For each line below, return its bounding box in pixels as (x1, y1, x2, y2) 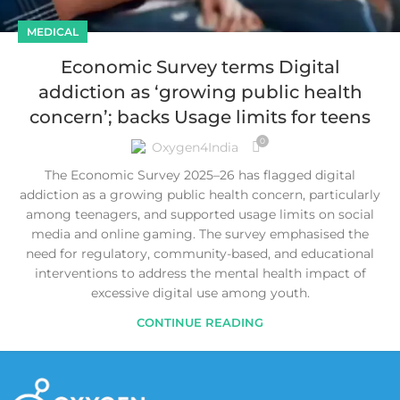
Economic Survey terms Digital (60, 56, 340, 79)
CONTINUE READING (137, 315, 263, 330)
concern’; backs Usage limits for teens (29, 106, 371, 129)
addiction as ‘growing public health (37, 81, 362, 104)
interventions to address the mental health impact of (34, 265, 366, 282)
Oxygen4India (151, 138, 238, 155)
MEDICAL (27, 25, 79, 39)
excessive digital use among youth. (90, 285, 310, 302)
